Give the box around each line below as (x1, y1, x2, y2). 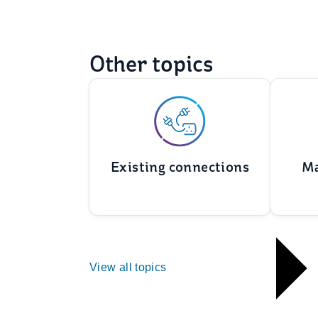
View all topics (89, 261, 170, 274)
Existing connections (111, 158, 249, 176)
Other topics (89, 50, 213, 77)
